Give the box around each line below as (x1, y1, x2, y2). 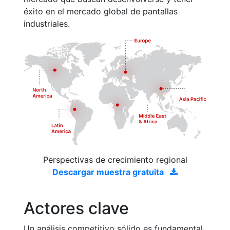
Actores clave (24, 198, 129, 218)
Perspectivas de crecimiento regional (43, 154, 187, 165)
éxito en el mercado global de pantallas (24, 6, 178, 16)
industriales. (24, 18, 70, 29)
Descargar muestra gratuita (52, 166, 166, 177)
